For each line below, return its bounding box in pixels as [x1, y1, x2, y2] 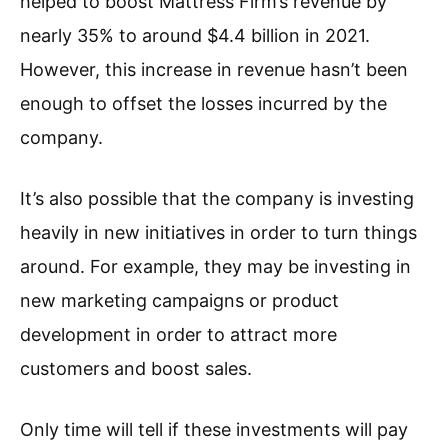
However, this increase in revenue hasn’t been [20, 59, 408, 81]
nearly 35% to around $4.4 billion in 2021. [20, 25, 370, 47]
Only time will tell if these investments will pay [20, 419, 408, 441]
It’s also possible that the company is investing [20, 188, 414, 210]
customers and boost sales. [20, 358, 252, 380]
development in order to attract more [20, 324, 337, 346]
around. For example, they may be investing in [20, 256, 411, 278]
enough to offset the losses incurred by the [20, 93, 387, 115]
